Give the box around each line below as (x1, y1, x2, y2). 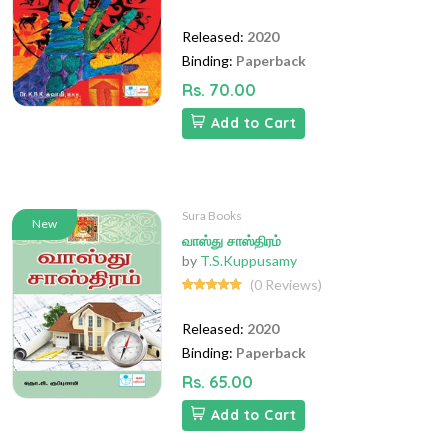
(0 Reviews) (250, 276, 322, 294)
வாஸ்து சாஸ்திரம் (182, 232, 281, 251)
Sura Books (182, 208, 242, 224)
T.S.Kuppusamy (200, 252, 297, 270)
